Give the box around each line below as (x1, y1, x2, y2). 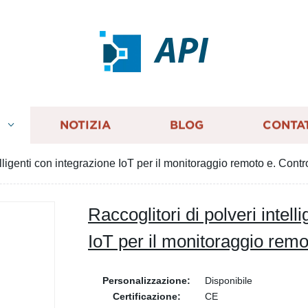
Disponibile (205, 275, 252, 286)
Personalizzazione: (102, 275, 190, 286)
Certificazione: (112, 291, 181, 302)
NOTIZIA (59, 118, 111, 132)
